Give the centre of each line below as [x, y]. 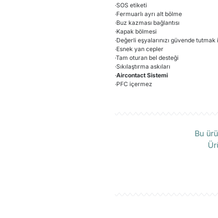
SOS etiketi [132, 5]
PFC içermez [134, 84]
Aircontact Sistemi [142, 75]
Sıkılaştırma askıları [143, 66]
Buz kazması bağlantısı [148, 23]
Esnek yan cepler [140, 49]
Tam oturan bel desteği [147, 58]
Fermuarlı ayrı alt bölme [150, 14]
